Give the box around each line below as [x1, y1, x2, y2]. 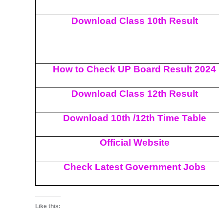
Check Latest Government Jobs [63, 161, 206, 172]
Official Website [99, 137, 170, 148]
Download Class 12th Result [71, 88, 198, 99]
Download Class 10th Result [71, 15, 198, 26]
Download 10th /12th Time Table [63, 112, 206, 123]
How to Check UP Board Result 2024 [53, 64, 216, 74]
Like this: [35, 203, 61, 210]
